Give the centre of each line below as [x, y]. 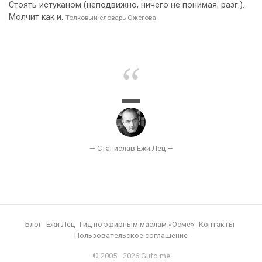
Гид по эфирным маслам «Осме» [137, 224]
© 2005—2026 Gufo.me [131, 256]
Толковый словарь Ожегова [111, 18]
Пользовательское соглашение [131, 235]
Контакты [216, 224]
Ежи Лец [60, 224]
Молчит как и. [37, 17]
